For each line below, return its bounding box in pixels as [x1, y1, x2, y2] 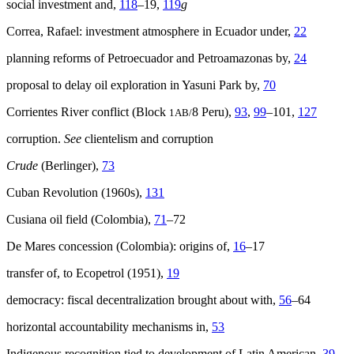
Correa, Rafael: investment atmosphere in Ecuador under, [6, 24, 294, 39]
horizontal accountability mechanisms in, [6, 320, 212, 334]
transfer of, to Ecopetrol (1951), [6, 266, 167, 281]
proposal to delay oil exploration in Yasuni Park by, [6, 78, 263, 92]
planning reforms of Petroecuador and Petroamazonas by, [6, 51, 294, 66]
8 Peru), [192, 105, 235, 119]
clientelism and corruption [81, 132, 213, 146]
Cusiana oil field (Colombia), [6, 213, 154, 227]
